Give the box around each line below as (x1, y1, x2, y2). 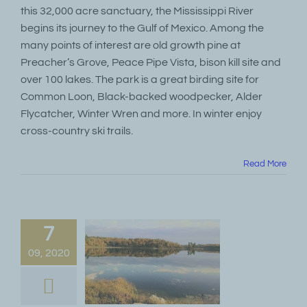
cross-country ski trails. (21, 125, 133, 136)
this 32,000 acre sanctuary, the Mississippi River (21, 5, 254, 16)
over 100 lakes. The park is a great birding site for (21, 74, 259, 85)
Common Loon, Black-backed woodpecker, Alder (21, 91, 262, 102)
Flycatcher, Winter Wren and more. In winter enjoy (21, 108, 262, 119)
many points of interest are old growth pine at (21, 40, 241, 51)
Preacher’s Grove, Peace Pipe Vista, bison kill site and (21, 57, 281, 68)
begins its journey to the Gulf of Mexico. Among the (21, 23, 264, 34)
